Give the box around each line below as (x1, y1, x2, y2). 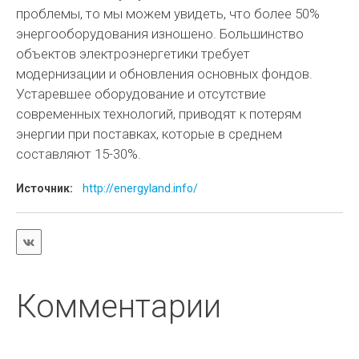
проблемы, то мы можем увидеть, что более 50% (16, 6, 321, 22)
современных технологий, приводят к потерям (16, 106, 302, 122)
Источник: (16, 182, 74, 195)
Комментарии (16, 288, 222, 325)
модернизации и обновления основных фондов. (16, 66, 313, 82)
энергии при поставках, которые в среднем (16, 126, 283, 142)
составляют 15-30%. (16, 146, 142, 162)
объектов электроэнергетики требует (16, 46, 251, 62)
